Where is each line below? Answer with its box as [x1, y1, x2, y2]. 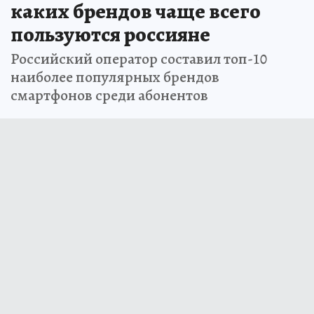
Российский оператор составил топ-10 [11, 48, 267, 69]
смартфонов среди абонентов [11, 84, 208, 106]
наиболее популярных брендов [11, 66, 219, 88]
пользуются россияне [11, 20, 210, 48]
